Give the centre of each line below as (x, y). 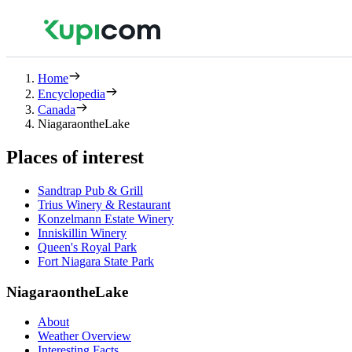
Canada (57, 110)
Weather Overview (84, 336)
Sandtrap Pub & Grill (90, 190)
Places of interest (75, 157)
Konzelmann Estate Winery (106, 218)
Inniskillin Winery (82, 233)
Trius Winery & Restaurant (104, 204)
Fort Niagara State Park (96, 261)
